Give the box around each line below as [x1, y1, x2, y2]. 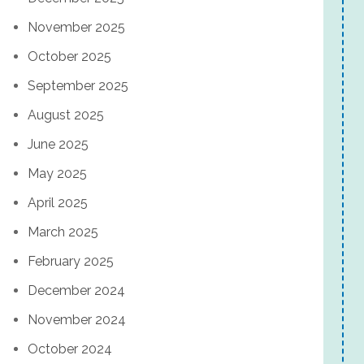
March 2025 [28, 224, 98, 240]
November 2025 [28, 19, 125, 35]
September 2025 [28, 78, 128, 93]
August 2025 [28, 107, 104, 123]
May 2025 [28, 166, 87, 181]
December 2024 [28, 283, 125, 298]
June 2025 [28, 136, 89, 152]
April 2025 [28, 195, 88, 210]
